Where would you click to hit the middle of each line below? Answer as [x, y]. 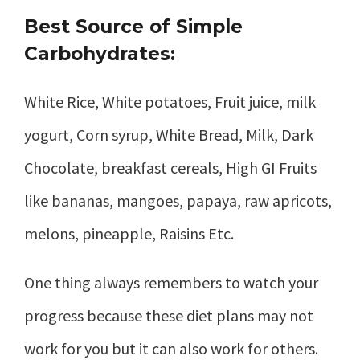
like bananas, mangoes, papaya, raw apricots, [178, 200]
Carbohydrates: [100, 54]
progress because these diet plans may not [169, 315]
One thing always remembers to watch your [171, 282]
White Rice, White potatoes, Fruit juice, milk [170, 101]
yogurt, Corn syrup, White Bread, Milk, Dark [169, 134]
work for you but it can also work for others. [171, 348]
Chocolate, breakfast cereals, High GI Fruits [170, 167]
